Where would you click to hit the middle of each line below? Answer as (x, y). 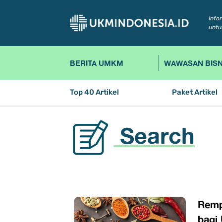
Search (154, 136)
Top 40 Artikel (94, 93)
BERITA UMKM (96, 63)
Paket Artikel (195, 93)
